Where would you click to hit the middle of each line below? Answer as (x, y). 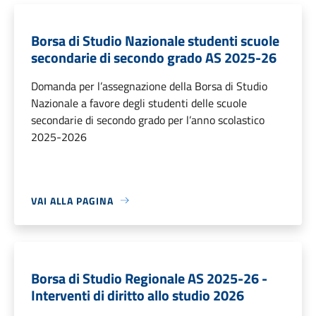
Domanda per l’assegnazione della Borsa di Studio (149, 86)
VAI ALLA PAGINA (72, 200)
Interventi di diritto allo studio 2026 (138, 295)
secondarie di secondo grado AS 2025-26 (154, 57)
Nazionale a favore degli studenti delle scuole (139, 103)
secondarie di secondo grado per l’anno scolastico (148, 120)
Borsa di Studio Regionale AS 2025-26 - (149, 278)
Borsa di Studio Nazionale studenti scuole (155, 40)
